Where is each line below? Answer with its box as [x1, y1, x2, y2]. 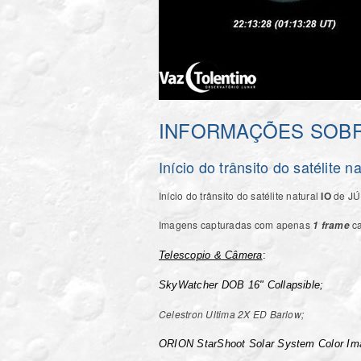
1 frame [313, 218, 350, 232]
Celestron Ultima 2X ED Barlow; [159, 306, 307, 321]
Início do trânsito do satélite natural [159, 188, 322, 202]
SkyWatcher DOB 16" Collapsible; [159, 278, 327, 291]
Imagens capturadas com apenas [159, 217, 313, 231]
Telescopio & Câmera [159, 248, 263, 261]
